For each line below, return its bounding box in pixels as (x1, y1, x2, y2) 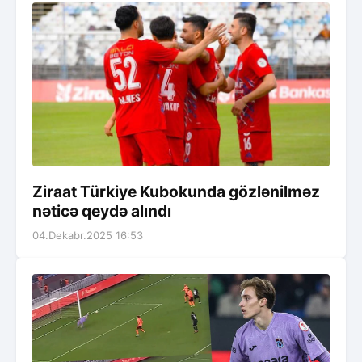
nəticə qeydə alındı (32, 201, 171, 221)
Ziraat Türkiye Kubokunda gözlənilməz (32, 182, 320, 202)
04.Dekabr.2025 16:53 (32, 229, 143, 242)
